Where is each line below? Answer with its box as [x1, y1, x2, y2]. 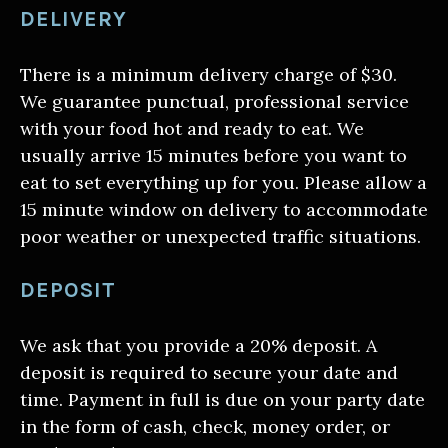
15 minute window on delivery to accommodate [20, 198, 428, 222]
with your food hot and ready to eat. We [20, 117, 364, 141]
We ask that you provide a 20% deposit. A [20, 334, 377, 358]
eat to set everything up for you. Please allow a [20, 171, 427, 195]
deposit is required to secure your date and [20, 361, 398, 385]
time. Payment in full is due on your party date [20, 388, 425, 412]
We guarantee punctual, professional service [20, 90, 409, 114]
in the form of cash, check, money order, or [20, 415, 390, 439]
